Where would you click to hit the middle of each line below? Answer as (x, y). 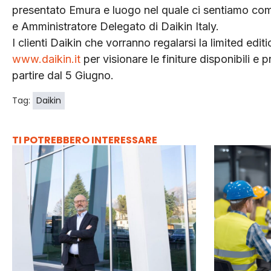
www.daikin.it (46, 59)
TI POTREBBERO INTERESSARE (85, 140)
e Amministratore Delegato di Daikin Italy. (116, 26)
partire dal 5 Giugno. (63, 75)
